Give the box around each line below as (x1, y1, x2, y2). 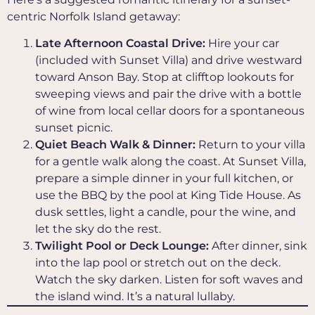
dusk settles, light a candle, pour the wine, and (35, 205, 296, 219)
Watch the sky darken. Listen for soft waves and (35, 273, 303, 287)
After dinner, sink (212, 239, 307, 253)
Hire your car (208, 37, 279, 51)
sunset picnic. (35, 121, 112, 135)
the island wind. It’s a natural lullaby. (35, 290, 235, 304)
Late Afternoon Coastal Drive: (35, 37, 208, 51)
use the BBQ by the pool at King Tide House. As (35, 188, 301, 202)
